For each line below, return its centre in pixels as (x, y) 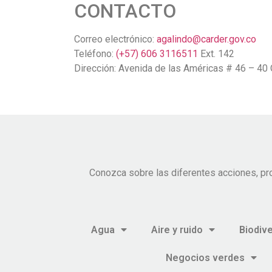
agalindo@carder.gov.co (206, 39)
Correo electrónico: (115, 39)
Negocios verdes (205, 257)
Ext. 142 (216, 53)
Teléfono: (95, 53)
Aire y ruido (177, 229)
